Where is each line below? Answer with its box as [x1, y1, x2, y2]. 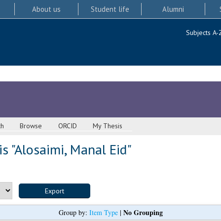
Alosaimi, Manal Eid [14, 140, 127, 159]
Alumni [162, 4, 184, 14]
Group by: [58, 208, 89, 218]
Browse [20, 121, 42, 131]
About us [32, 4, 61, 14]
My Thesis [93, 121, 123, 131]
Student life [90, 4, 129, 14]
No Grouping [123, 207, 163, 218]
